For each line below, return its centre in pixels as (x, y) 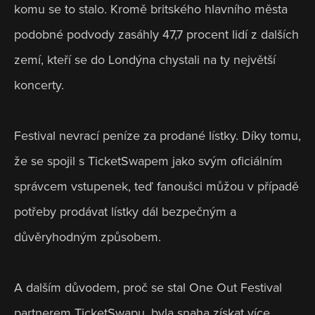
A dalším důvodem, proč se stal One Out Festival (148, 288)
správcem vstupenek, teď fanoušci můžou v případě (156, 187)
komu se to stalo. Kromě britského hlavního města (151, 9)
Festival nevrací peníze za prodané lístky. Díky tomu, (157, 136)
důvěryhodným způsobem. (89, 237)
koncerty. (41, 85)
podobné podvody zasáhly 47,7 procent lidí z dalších (156, 35)
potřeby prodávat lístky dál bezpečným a (125, 212)
